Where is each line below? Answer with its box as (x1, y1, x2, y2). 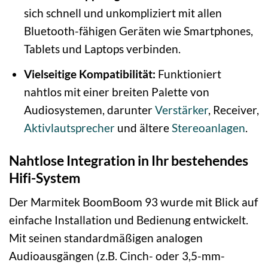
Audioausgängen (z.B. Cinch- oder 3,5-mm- (9, 249, 225, 263)
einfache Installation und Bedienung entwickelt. (9, 213, 248, 227)
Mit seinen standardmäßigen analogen (9, 231, 203, 245)
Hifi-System (9, 169, 80, 186)
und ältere (114, 120, 172, 135)
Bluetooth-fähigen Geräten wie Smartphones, (23, 24, 253, 38)
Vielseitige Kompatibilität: (23, 66, 156, 81)
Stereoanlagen (171, 120, 245, 135)
